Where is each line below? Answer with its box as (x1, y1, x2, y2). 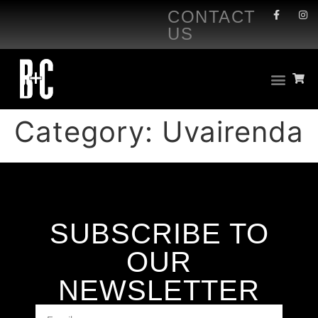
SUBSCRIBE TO (49, 218, 269, 250)
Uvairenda (162, 114, 304, 150)
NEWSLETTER (58, 275, 260, 307)
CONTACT (168, 7, 256, 26)
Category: (14, 114, 162, 150)
